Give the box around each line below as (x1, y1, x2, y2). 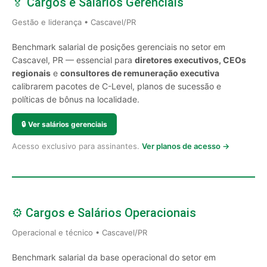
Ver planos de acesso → (142, 141, 229, 151)
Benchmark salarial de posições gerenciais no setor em (12, 42, 225, 52)
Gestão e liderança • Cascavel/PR (12, 17, 136, 27)
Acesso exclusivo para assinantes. (12, 141, 142, 151)
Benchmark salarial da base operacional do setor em (12, 252, 216, 262)
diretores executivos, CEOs (135, 55, 246, 65)
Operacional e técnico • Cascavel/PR (12, 228, 147, 237)
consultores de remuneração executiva (60, 68, 219, 78)
